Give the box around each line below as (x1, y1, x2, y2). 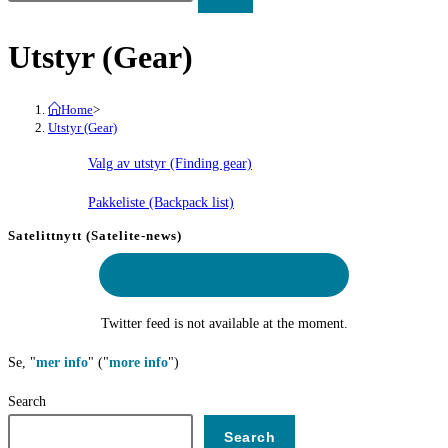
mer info (36, 354, 88, 370)
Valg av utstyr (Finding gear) (88, 155, 252, 171)
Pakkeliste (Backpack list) (88, 194, 234, 210)
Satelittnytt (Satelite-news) (8, 227, 182, 243)
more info (109, 354, 168, 370)
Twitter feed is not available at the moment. (100, 315, 348, 331)
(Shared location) (207, 266, 330, 282)
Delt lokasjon (118, 266, 208, 282)
